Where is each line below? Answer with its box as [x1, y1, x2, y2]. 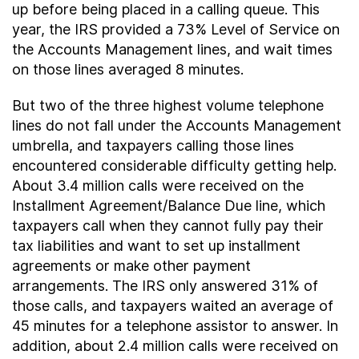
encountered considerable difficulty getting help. [12, 157, 337, 174]
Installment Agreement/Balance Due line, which [12, 197, 325, 214]
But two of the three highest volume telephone [12, 97, 324, 114]
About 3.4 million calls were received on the [12, 177, 304, 194]
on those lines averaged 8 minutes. [12, 61, 244, 78]
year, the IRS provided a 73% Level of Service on [12, 21, 340, 38]
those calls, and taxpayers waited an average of [12, 297, 333, 314]
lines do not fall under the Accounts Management [12, 117, 341, 134]
